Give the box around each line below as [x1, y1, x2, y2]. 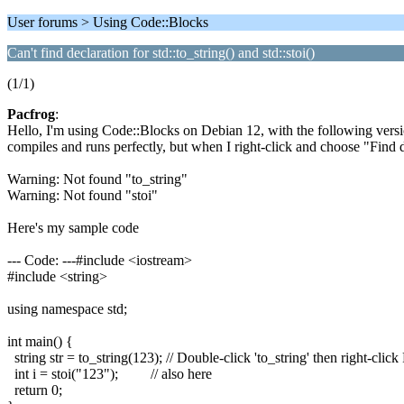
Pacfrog [7, 106, 55, 122]
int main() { [7, 334, 73, 349]
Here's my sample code [7, 220, 139, 235]
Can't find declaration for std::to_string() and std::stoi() [7, 45, 315, 60]
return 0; [7, 382, 62, 398]
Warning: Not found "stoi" [7, 188, 158, 203]
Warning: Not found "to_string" [7, 171, 188, 187]
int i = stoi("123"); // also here [7, 366, 212, 381]
